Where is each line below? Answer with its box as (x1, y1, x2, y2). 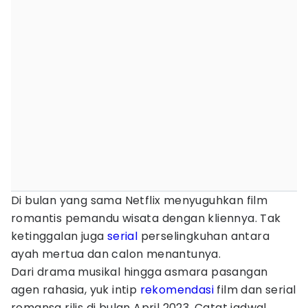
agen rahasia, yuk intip (11, 282, 140, 298)
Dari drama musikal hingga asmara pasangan (11, 264, 268, 280)
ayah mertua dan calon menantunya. (11, 246, 221, 262)
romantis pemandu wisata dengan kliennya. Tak (11, 210, 281, 226)
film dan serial (214, 282, 296, 298)
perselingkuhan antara (137, 228, 270, 244)
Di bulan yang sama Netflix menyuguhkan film (11, 192, 268, 208)
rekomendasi (140, 282, 214, 298)
